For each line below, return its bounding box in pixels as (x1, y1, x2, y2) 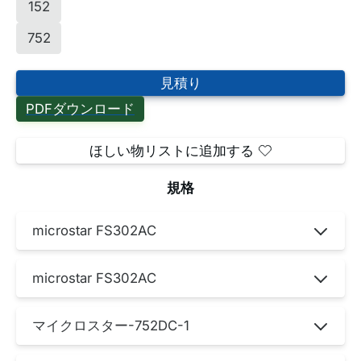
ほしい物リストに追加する (89, 143, 254, 160)
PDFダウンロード (26, 101, 135, 118)
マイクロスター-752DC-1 (32, 317, 189, 334)
